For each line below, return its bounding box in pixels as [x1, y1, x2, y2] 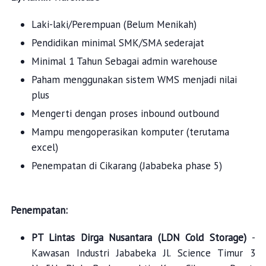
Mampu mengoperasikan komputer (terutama [31, 125, 229, 139]
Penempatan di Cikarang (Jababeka [31, 159, 185, 173]
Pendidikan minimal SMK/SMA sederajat [31, 36, 204, 50]
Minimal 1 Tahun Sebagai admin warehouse [31, 55, 217, 68]
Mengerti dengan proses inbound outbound [31, 107, 219, 121]
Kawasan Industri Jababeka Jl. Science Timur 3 [31, 246, 256, 260]
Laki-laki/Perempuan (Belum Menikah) [31, 18, 197, 31]
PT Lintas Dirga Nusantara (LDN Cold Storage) [31, 231, 252, 245]
